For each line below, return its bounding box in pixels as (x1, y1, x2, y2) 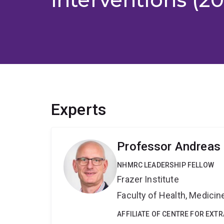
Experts (51, 100, 106, 119)
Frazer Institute (117, 174, 179, 185)
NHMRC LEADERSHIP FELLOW (117, 161, 214, 169)
